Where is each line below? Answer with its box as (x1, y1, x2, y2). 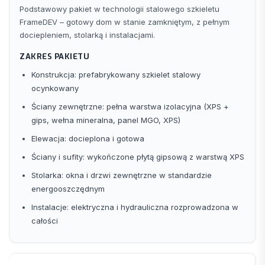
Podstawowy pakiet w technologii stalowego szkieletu (20, 4, 219, 14)
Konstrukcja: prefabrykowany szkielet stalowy (31, 69, 201, 79)
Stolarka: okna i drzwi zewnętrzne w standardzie (31, 170, 212, 180)
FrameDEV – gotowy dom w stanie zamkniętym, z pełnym (20, 17, 230, 27)
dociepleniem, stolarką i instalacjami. (20, 30, 155, 40)
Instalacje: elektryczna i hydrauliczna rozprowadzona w (31, 202, 238, 212)
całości (31, 215, 58, 225)
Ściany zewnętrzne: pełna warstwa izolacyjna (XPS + (31, 101, 229, 111)
